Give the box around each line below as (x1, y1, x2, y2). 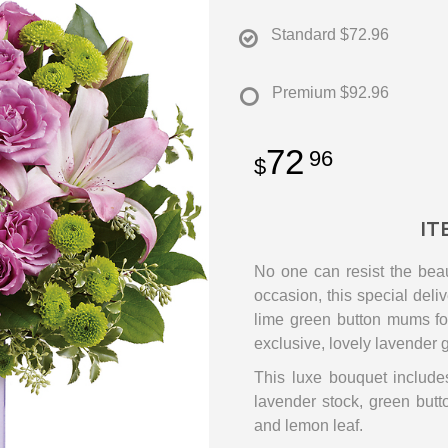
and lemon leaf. (254, 417, 363, 435)
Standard (271, 26, 336, 44)
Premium (272, 84, 336, 102)
